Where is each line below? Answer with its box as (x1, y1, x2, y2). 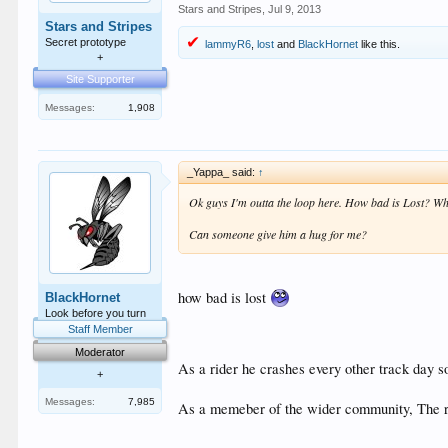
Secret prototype (45, 35, 127, 48)
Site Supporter (65, 72, 135, 85)
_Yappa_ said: (187, 165, 259, 178)
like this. (358, 37, 401, 50)
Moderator (75, 345, 126, 358)
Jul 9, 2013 (268, 2, 322, 15)
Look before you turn (45, 306, 147, 319)
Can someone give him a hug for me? (189, 225, 368, 242)
